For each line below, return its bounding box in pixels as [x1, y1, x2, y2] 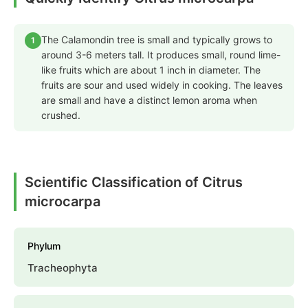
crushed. [41, 109, 80, 122]
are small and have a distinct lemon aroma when [41, 94, 257, 107]
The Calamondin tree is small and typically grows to [41, 34, 272, 46]
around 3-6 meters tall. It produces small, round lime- [41, 49, 280, 61]
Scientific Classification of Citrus [25, 174, 243, 191]
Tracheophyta [27, 261, 98, 275]
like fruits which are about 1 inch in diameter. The [41, 64, 261, 76]
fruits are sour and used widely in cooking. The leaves [41, 79, 283, 91]
